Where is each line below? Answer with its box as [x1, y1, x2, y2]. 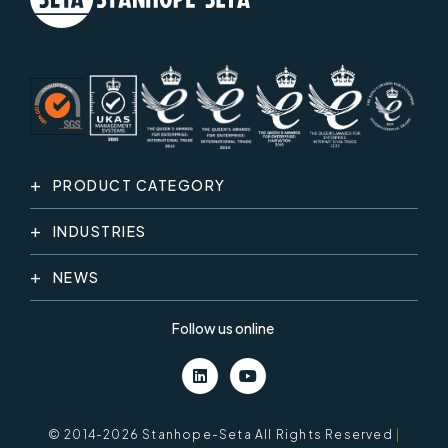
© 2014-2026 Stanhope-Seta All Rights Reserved [47, 426, 396, 442]
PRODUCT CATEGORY [52, 175, 226, 194]
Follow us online [171, 318, 274, 337]
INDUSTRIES [52, 221, 147, 240]
